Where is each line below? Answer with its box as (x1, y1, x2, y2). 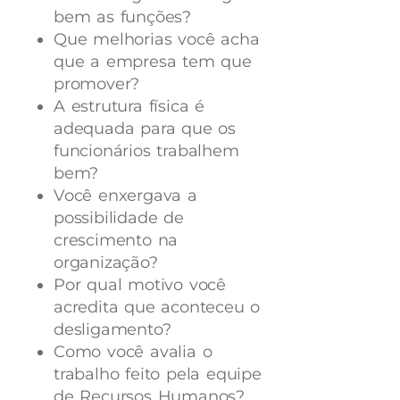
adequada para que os (54, 119, 237, 139)
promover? (54, 74, 140, 95)
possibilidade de (54, 208, 184, 229)
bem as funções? (54, 7, 192, 28)
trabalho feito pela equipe (54, 364, 262, 385)
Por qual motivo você (54, 275, 227, 296)
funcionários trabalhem (54, 141, 239, 162)
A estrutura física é (54, 96, 205, 117)
